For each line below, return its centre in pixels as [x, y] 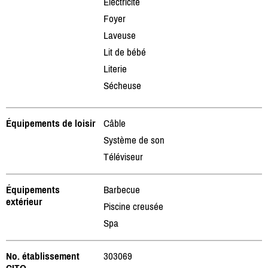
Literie [115, 68]
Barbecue [122, 189]
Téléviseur [123, 156]
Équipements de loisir [51, 123]
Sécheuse [122, 85]
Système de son [134, 140]
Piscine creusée [133, 206]
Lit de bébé [125, 52]
